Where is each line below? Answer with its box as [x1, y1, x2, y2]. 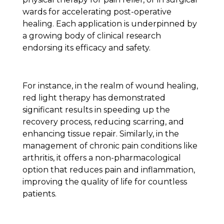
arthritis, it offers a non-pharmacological [22, 153, 181, 163]
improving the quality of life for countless [22, 177, 187, 187]
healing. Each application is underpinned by [22, 18, 197, 28]
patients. [22, 189, 56, 199]
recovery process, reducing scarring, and [22, 117, 184, 127]
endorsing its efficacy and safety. [22, 42, 150, 52]
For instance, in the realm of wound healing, [22, 81, 198, 91]
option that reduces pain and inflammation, [22, 165, 195, 175]
